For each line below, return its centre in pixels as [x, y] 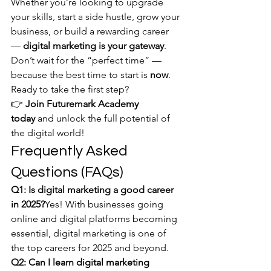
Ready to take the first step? [70, 89]
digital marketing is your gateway [93, 46]
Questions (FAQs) [67, 172]
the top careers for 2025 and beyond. [90, 248]
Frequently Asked [71, 151]
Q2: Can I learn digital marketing [81, 262]
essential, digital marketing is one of [90, 233]
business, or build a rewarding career [91, 31]
